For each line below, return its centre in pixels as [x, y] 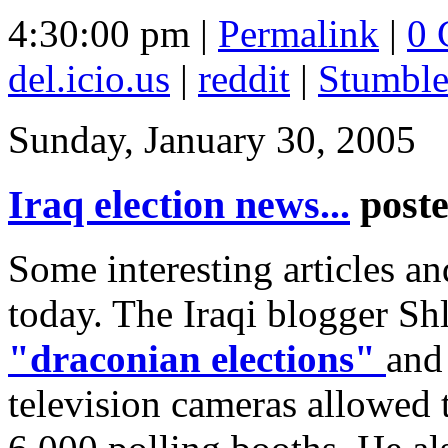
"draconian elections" [192, 359]
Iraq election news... [179, 204]
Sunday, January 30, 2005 [212, 139]
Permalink [298, 33]
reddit [244, 78]
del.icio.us [89, 78]
